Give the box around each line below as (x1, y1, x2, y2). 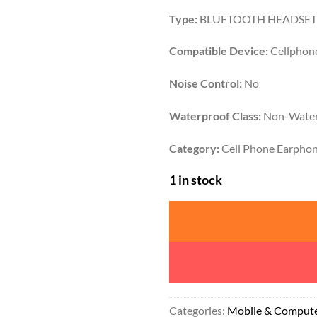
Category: (169, 141, 219, 155)
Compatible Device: (169, 44, 268, 58)
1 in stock (169, 171, 222, 188)
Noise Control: (169, 76, 242, 91)
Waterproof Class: (169, 108, 261, 122)
